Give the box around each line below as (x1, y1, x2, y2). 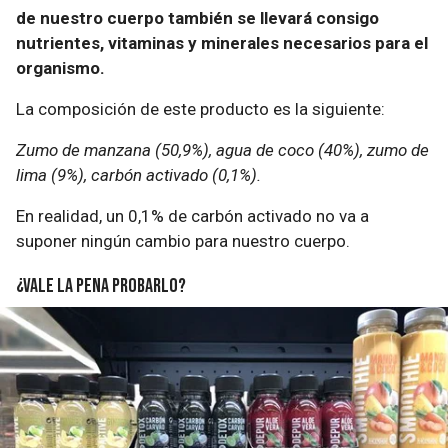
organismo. (16, 57, 105, 78)
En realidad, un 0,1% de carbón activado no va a (16, 205, 369, 226)
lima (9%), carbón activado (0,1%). (16, 164, 261, 185)
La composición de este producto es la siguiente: (16, 98, 385, 119)
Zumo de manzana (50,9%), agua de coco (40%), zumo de (16, 139, 429, 160)
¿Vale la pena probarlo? (16, 273, 186, 298)
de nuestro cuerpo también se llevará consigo (16, 7, 379, 28)
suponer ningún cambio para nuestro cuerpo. (16, 230, 350, 251)
